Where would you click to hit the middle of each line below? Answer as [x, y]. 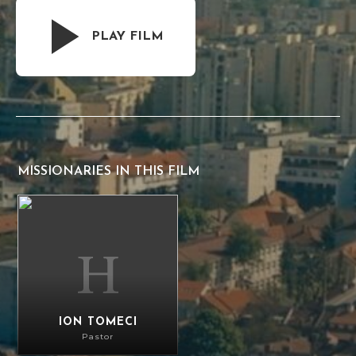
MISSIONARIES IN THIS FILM [109, 172]
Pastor [98, 336]
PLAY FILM [128, 37]
